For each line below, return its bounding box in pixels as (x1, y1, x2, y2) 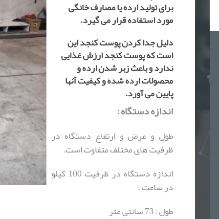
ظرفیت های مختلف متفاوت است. (63, 141, 173, 158)
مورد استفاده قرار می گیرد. (80, 11, 173, 29)
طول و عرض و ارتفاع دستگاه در (51, 127, 173, 145)
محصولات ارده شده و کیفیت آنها (65, 72, 173, 89)
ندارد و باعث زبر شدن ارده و (77, 59, 173, 77)
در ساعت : (138, 178, 173, 196)
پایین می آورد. (125, 85, 173, 102)
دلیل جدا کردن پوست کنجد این (67, 34, 173, 51)
